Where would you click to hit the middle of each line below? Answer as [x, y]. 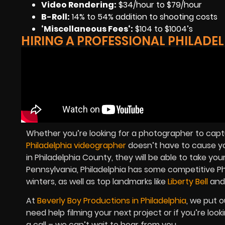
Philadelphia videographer [76, 145]
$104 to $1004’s [164, 29]
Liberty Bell [188, 181]
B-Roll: [55, 17]
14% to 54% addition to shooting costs [144, 17]
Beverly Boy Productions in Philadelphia [112, 200]
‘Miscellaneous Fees [85, 29]
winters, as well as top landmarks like [97, 181]
